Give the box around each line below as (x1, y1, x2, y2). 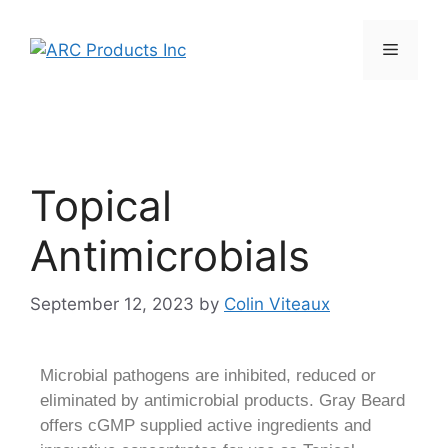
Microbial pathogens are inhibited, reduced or (40, 366, 376, 385)
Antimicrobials (30, 229, 310, 281)
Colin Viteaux (224, 294, 330, 314)
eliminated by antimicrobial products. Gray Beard (40, 391, 405, 410)
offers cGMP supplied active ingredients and (40, 416, 371, 435)
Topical (30, 179, 172, 231)
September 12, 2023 (30, 294, 194, 314)
